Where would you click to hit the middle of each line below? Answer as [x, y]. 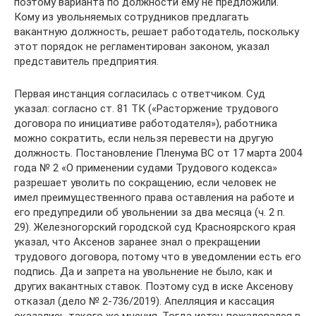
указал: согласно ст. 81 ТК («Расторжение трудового [146, 109]
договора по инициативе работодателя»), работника [146, 123]
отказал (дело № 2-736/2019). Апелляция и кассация [144, 301]
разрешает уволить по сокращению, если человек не [145, 183]
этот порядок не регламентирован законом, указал [142, 47]
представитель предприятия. [86, 61]
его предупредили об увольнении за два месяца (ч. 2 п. [150, 212]
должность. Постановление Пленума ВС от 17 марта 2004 [158, 153]
